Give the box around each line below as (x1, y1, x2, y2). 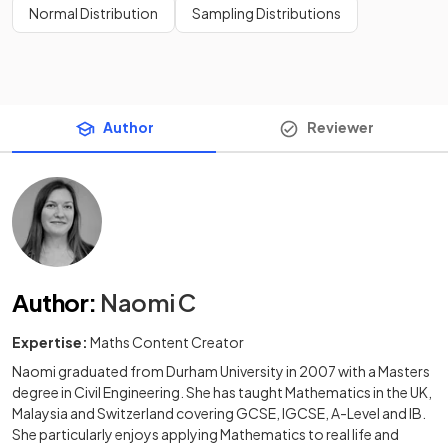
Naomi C (100, 287, 196, 318)
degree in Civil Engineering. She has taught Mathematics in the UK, (12, 383, 432, 402)
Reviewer (306, 118, 374, 136)
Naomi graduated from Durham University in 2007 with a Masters (12, 362, 430, 381)
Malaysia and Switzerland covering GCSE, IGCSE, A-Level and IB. (12, 404, 426, 423)
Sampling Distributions (192, 4, 341, 22)
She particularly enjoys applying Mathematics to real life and (12, 425, 399, 444)
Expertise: (12, 333, 88, 352)
